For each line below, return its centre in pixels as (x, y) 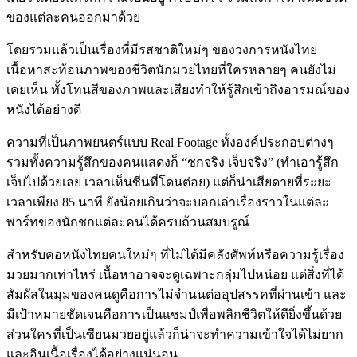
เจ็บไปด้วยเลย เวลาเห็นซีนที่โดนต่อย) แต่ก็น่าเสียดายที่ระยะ (169, 182)
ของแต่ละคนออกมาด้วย (73, 17)
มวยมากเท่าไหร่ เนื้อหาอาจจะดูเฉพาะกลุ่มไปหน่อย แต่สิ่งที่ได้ (175, 274)
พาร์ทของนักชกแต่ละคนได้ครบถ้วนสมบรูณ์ (128, 222)
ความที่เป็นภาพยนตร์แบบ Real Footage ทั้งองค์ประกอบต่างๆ (170, 142)
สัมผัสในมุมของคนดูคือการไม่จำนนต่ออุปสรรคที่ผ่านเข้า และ (177, 294)
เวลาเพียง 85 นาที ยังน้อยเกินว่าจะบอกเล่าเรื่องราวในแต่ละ (168, 202)
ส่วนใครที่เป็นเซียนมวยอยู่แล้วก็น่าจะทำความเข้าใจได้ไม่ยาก (175, 334)
